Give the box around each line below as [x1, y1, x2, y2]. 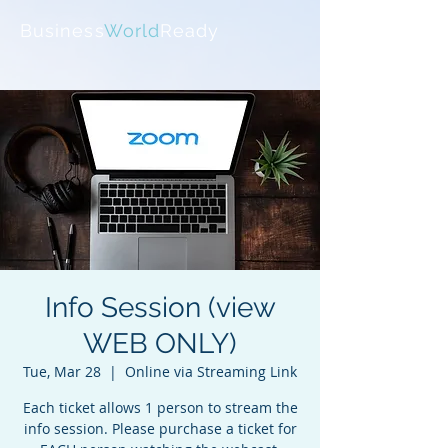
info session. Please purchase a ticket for [23, 419, 297, 438]
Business [20, 20, 104, 41]
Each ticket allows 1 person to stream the [22, 398, 298, 417]
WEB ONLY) [83, 327, 237, 360]
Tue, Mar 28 [23, 362, 101, 381]
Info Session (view [44, 291, 276, 324]
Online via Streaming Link [125, 362, 297, 381]
